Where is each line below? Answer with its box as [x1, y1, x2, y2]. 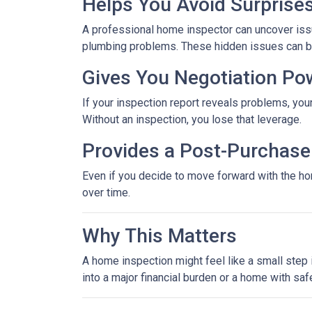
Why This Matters [82, 224, 237, 247]
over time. [82, 186, 130, 199]
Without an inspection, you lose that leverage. [82, 113, 302, 126]
